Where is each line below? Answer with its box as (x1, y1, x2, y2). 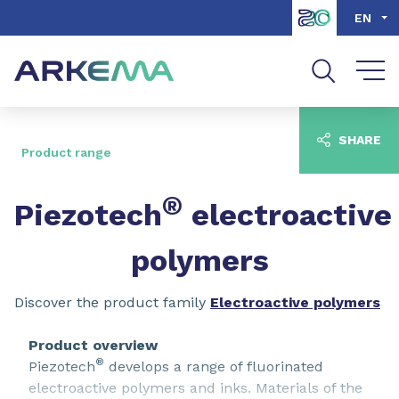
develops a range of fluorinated (104, 358, 323, 375)
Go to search (256, 6, 342, 23)
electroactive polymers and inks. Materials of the (28, 379, 362, 396)
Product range (21, 145, 111, 159)
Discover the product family (14, 294, 210, 311)
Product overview (28, 337, 158, 354)
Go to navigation (124, 6, 233, 23)
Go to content (9, 6, 102, 23)
